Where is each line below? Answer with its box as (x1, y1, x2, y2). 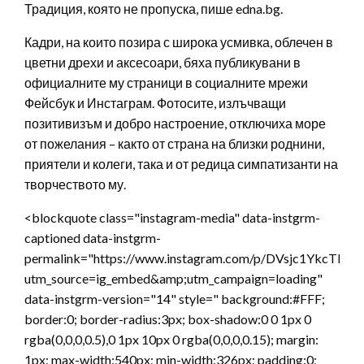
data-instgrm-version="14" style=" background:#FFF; (24, 290, 325, 306)
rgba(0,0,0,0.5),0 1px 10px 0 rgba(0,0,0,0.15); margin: (24, 331, 318, 347)
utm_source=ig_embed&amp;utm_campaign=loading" (24, 270, 323, 286)
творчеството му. (24, 175, 126, 192)
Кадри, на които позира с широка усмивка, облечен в (24, 33, 333, 50)
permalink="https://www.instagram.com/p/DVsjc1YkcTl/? (24, 249, 351, 266)
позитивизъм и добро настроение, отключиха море (24, 115, 326, 131)
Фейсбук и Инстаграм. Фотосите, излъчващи (24, 94, 286, 110)
